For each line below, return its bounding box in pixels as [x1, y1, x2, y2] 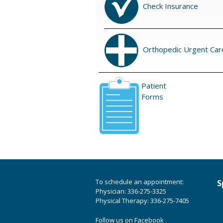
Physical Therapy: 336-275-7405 [96, 196, 189, 206]
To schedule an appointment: [96, 177, 184, 187]
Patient [141, 81, 166, 91]
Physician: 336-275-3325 [96, 187, 166, 196]
